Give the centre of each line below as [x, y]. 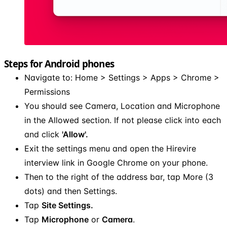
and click [43, 134]
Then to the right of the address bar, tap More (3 [119, 177]
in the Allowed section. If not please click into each [123, 120]
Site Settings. [67, 205]
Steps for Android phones [59, 63]
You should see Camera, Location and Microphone [122, 106]
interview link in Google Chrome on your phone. [116, 162]
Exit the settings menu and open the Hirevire [110, 148]
